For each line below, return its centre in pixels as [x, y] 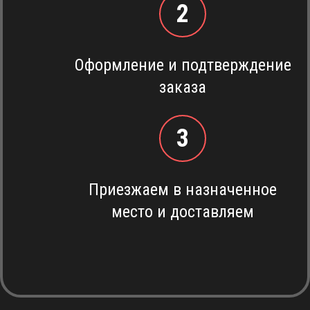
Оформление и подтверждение [183, 65]
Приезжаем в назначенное [183, 190]
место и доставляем [183, 212]
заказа [183, 87]
